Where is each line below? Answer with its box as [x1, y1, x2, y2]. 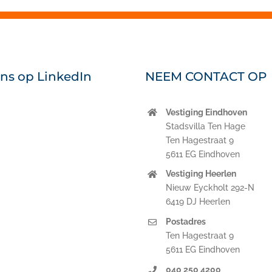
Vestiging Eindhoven [165, 107, 247, 117]
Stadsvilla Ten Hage [165, 121, 245, 131]
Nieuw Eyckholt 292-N [165, 183, 254, 193]
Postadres [165, 217, 206, 227]
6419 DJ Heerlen [165, 197, 230, 207]
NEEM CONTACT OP [144, 69, 267, 84]
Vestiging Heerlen [165, 169, 236, 179]
